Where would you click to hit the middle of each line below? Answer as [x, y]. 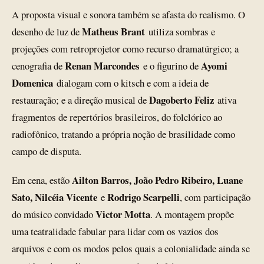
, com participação [215, 197]
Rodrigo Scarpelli [143, 197]
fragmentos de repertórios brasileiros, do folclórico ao [117, 117]
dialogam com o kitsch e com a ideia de [131, 83]
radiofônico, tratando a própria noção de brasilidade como [123, 134]
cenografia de [38, 66]
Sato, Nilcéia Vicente [55, 197]
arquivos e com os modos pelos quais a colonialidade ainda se [131, 248]
